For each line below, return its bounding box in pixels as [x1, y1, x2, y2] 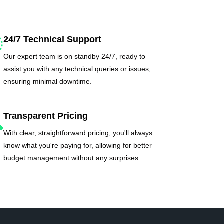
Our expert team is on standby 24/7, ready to [3, 52, 146, 60]
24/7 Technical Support [3, 34, 102, 44]
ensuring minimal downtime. [3, 77, 92, 85]
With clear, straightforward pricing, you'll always [3, 128, 153, 137]
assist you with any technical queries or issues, [3, 64, 151, 73]
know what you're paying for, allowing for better [3, 141, 152, 149]
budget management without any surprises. [3, 153, 141, 162]
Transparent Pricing [3, 110, 88, 121]
